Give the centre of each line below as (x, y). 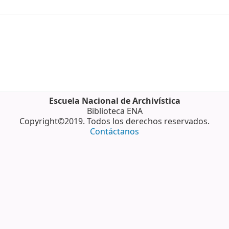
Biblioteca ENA (114, 112)
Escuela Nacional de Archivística (114, 101)
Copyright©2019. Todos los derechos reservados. (114, 122)
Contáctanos (114, 132)
